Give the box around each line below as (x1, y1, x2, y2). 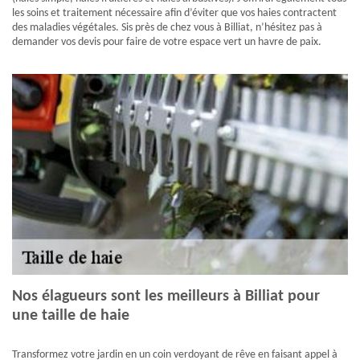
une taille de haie (12, 308, 129, 325)
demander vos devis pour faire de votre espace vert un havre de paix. (12, 36, 321, 49)
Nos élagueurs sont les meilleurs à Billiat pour (12, 288, 320, 305)
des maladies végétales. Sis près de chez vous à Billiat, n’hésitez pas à (12, 22, 322, 35)
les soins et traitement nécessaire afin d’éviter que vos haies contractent (12, 7, 337, 20)
